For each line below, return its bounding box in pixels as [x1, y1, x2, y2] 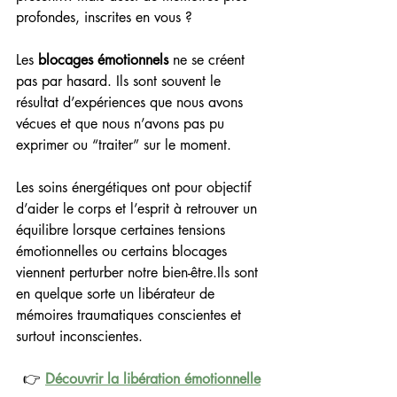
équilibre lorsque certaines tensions [16, 221, 230, 239]
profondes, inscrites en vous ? [16, 8, 192, 27]
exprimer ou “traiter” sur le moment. [16, 136, 231, 154]
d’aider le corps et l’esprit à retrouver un [16, 199, 261, 218]
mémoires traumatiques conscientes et [16, 306, 245, 324]
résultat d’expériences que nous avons [16, 93, 247, 112]
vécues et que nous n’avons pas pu [16, 114, 229, 133]
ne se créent [168, 51, 249, 69]
